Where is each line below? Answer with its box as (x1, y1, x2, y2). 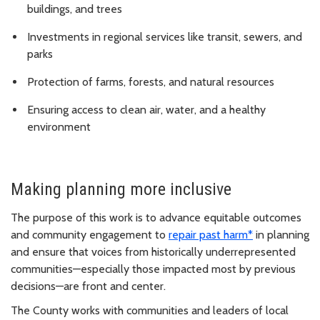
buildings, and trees (27, 2, 122, 16)
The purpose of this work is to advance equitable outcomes (11, 210, 301, 224)
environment (27, 119, 91, 134)
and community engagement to (11, 227, 169, 241)
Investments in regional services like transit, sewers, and (27, 29, 302, 44)
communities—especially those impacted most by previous (11, 261, 296, 276)
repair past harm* (169, 227, 253, 241)
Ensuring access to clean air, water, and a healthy (27, 102, 266, 116)
